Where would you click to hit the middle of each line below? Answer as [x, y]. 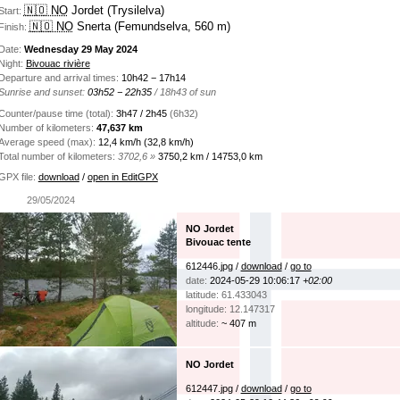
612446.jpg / [213, 267]
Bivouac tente [218, 242]
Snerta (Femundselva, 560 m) [151, 27]
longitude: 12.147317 [230, 309]
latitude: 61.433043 [226, 295]
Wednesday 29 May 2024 [80, 49]
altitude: [202, 324]
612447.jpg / [213, 389]
